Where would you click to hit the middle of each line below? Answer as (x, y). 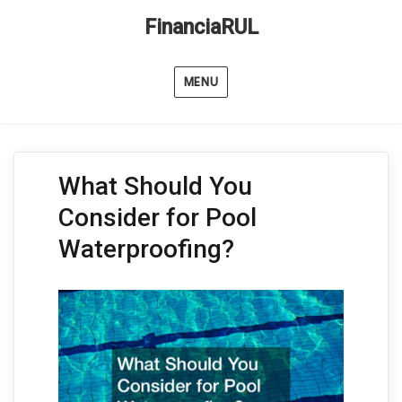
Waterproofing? (146, 249)
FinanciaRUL (201, 27)
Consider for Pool (157, 218)
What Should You (155, 186)
